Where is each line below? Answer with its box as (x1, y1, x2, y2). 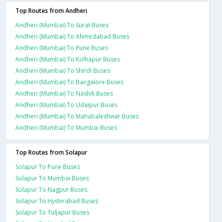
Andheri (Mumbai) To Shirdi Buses (15, 66, 110, 75)
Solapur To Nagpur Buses (15, 185, 87, 194)
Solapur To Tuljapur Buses (15, 208, 89, 217)
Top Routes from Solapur (15, 148, 87, 157)
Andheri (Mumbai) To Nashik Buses (15, 89, 113, 98)
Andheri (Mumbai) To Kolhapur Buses (15, 55, 120, 63)
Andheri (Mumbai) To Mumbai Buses (15, 123, 117, 132)
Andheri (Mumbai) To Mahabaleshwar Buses (15, 111, 139, 120)
